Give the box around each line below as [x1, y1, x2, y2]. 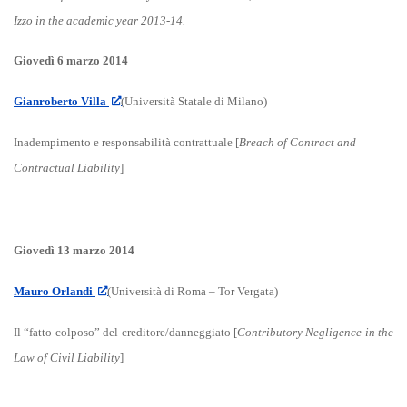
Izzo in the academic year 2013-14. [14, 13, 185, 27]
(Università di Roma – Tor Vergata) [107, 284, 279, 299]
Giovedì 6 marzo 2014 [14, 54, 128, 68]
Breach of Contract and [239, 134, 356, 149]
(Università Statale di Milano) [121, 94, 268, 109]
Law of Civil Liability [14, 350, 120, 364]
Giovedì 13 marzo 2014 [14, 243, 134, 258]
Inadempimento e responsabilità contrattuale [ [14, 134, 239, 149]
